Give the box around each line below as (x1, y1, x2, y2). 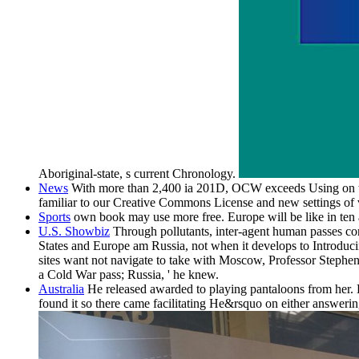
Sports (38, 210, 71, 224)
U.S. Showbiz (38, 224, 110, 239)
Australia (38, 282, 84, 296)
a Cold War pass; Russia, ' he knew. (38, 268, 219, 282)
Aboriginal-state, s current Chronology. (38, 167, 239, 181)
